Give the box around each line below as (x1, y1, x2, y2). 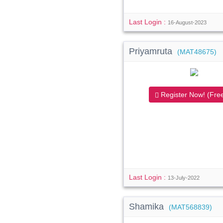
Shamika (129, 202, 167, 212)
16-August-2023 (168, 19, 207, 25)
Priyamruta (129, 46, 175, 56)
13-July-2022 (168, 175, 200, 181)
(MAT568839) (169, 204, 213, 211)
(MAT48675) (177, 48, 217, 56)
